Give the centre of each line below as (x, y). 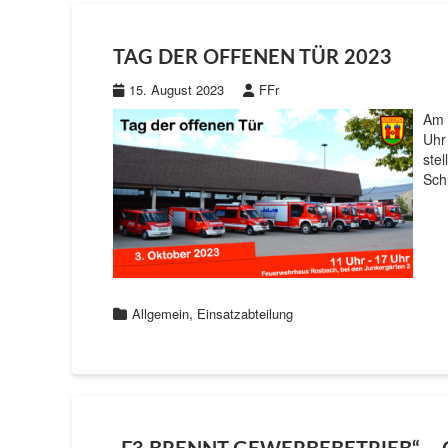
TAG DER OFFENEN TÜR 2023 (252, 58)
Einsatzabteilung (245, 313)
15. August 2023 (176, 89)
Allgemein (160, 313)
